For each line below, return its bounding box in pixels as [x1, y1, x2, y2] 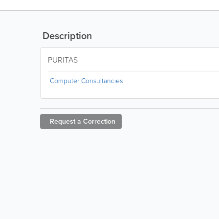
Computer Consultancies [50, 76, 123, 86]
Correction [83, 116, 115, 127]
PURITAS [48, 54, 78, 66]
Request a [50, 116, 81, 127]
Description [40, 28, 92, 43]
